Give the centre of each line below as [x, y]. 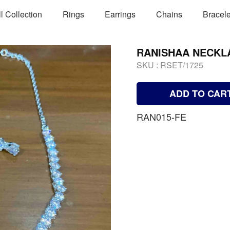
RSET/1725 [182, 65]
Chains [169, 14]
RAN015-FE [161, 117]
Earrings [120, 14]
